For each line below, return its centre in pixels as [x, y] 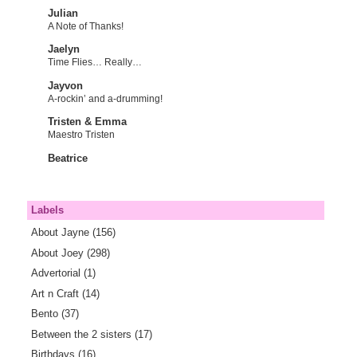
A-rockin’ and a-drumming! [105, 98]
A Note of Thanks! [85, 26]
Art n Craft [56, 293]
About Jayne [61, 233]
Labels [47, 210]
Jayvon [65, 85]
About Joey [59, 253]
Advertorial [57, 273]
